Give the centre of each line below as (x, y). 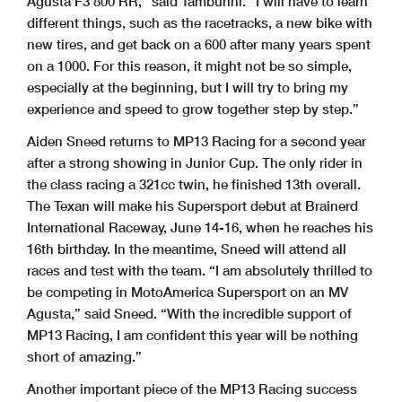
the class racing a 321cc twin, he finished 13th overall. (194, 184)
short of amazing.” (84, 357)
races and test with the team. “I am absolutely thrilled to (200, 271)
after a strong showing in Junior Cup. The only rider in (195, 163)
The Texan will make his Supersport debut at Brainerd (192, 206)
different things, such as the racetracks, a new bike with (200, 23)
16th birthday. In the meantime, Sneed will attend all (187, 249)
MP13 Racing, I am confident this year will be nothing (192, 335)
